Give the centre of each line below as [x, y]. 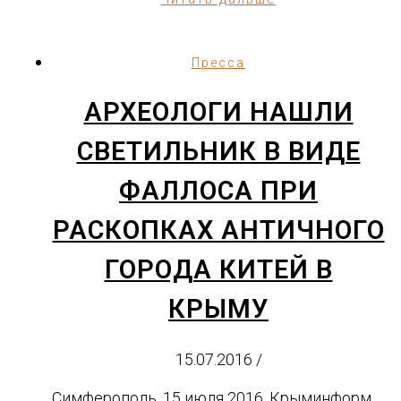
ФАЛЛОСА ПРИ [218, 190]
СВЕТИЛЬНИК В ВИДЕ [218, 151]
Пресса [218, 62]
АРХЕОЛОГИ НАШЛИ [218, 111]
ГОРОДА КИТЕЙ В [218, 269]
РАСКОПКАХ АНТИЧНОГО [218, 230]
